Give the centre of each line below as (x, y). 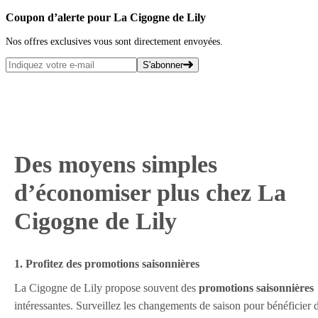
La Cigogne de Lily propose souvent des (106, 287)
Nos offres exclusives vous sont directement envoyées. (114, 42)
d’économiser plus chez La (150, 193)
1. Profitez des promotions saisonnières (107, 264)
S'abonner (163, 65)
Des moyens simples (116, 165)
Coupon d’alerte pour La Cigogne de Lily (106, 18)
